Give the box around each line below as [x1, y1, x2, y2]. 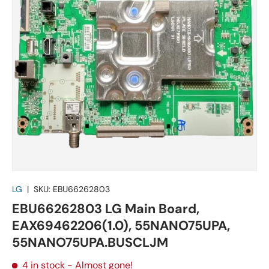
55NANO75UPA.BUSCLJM [12, 234, 168, 251]
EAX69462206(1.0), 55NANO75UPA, [12, 217, 230, 234]
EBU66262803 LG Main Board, [12, 200, 199, 217]
